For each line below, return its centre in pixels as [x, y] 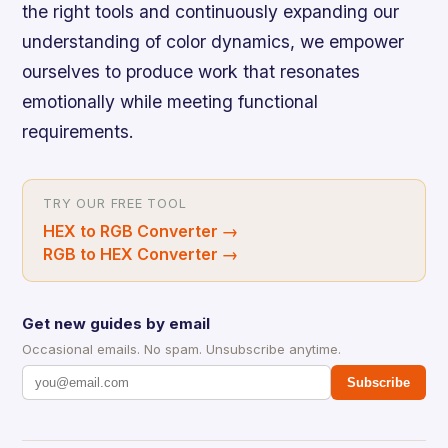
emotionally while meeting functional [170, 102]
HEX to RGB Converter [131, 231]
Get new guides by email [116, 324]
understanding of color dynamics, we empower [213, 42]
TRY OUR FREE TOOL [115, 204]
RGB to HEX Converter [131, 254]
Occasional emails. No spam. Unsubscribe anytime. [182, 349]
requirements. [78, 132]
